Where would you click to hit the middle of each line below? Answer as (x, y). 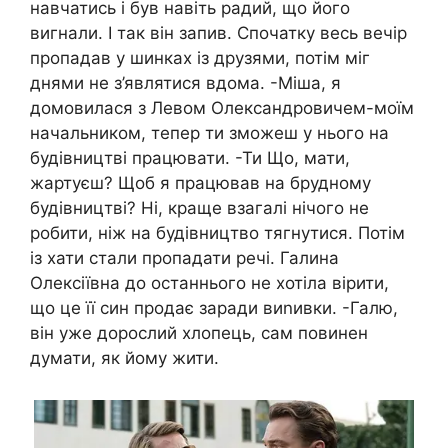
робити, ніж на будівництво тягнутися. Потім (217, 233)
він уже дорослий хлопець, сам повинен (199, 333)
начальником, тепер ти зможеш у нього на (209, 133)
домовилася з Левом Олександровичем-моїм (222, 108)
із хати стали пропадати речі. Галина (184, 258)
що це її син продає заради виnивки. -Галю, (214, 308)
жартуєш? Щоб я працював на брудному (200, 183)
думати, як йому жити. (124, 358)
